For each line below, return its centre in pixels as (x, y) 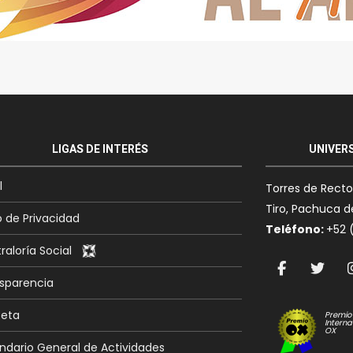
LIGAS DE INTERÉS (100, 149)
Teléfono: (295, 229)
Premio (338, 314)
